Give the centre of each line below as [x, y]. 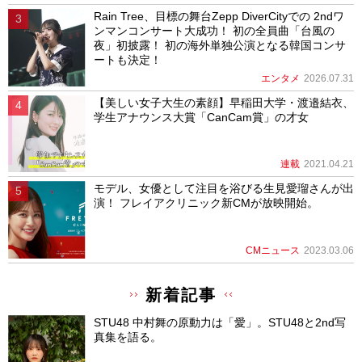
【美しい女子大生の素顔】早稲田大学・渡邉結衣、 [223, 102]
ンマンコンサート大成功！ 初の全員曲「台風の [214, 31]
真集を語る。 [127, 337]
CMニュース [273, 251]
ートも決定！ [127, 60]
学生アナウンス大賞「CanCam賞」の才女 [201, 117]
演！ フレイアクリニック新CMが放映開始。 [206, 203]
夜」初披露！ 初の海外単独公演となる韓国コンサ [219, 46]
